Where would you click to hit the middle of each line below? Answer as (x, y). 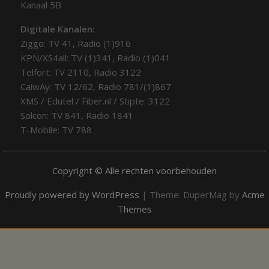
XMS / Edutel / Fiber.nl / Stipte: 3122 (95, 101)
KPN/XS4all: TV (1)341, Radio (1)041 (96, 58)
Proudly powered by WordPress (72, 194)
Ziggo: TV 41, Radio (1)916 (76, 44)
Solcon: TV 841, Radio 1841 (77, 116)
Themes (134, 209)
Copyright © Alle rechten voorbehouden (134, 170)
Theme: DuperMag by (195, 194)
